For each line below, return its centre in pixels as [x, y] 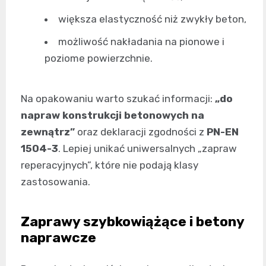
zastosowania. [56, 182]
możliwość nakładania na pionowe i [141, 42]
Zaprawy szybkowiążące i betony [132, 222]
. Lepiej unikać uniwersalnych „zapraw [148, 149]
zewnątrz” [48, 132]
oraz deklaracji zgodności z [141, 132]
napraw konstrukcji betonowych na [113, 115]
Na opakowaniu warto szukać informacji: [118, 99]
